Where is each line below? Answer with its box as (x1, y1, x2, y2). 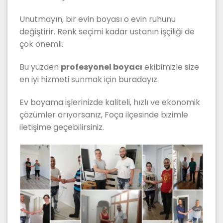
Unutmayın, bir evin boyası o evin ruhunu (19, 13, 176, 25)
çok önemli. (19, 38, 63, 50)
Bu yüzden (19, 61, 61, 73)
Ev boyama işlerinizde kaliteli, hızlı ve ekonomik (19, 96, 200, 108)
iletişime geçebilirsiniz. (19, 121, 104, 133)
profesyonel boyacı (61, 61, 142, 73)
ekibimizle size (142, 61, 199, 73)
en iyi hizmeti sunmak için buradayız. (19, 73, 159, 85)
